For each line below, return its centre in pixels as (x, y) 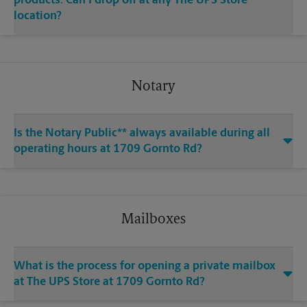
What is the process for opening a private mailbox (145, 267)
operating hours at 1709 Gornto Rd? (108, 149)
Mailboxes (153, 220)
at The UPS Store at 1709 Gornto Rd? (109, 282)
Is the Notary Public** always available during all (142, 134)
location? (38, 16)
